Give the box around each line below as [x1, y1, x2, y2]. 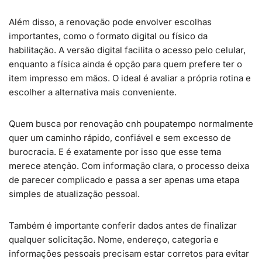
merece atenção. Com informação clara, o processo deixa [9, 160, 249, 171]
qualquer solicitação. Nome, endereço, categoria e [9, 234, 219, 245]
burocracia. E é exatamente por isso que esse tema [9, 146, 221, 157]
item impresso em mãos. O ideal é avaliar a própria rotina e [9, 73, 251, 84]
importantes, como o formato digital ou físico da [9, 30, 208, 42]
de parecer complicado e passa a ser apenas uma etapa [9, 174, 239, 185]
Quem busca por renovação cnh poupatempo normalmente [9, 118, 253, 129]
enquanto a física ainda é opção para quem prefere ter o [9, 58, 242, 70]
